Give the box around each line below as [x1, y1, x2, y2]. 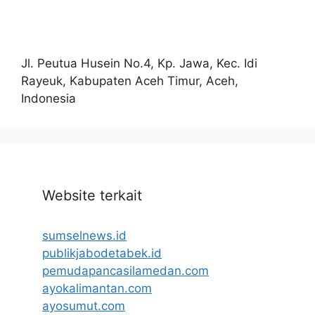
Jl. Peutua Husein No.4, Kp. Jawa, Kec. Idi [21, 56, 257, 70]
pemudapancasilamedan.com [42, 263, 209, 278]
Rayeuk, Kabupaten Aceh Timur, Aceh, [21, 73, 238, 88]
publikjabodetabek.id [42, 245, 162, 260]
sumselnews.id [42, 228, 127, 243]
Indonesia [21, 91, 76, 105]
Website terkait [42, 186, 142, 204]
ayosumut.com [42, 298, 125, 313]
